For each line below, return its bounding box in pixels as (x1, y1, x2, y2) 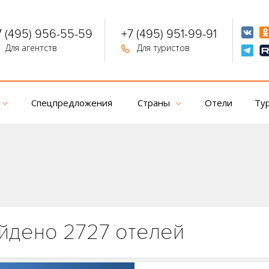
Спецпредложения (31, 97, 112, 109)
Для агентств (2, 42, 57, 53)
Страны (138, 97, 170, 109)
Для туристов (134, 42, 190, 53)
